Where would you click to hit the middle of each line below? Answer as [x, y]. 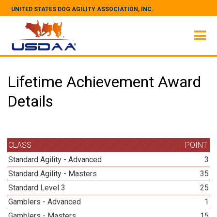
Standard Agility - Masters [53, 174]
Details [30, 101]
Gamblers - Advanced [45, 202]
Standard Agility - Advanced [55, 160]
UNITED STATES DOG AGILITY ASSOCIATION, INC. [82, 9]
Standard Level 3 [37, 188]
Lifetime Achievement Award [104, 82]
